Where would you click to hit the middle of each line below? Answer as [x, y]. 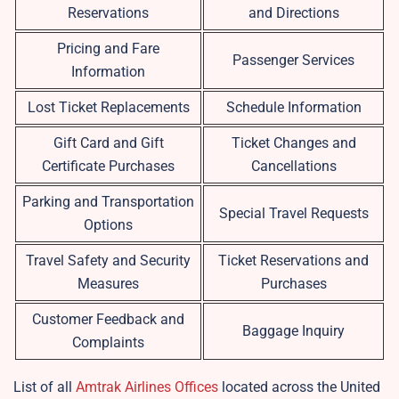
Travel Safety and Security [108, 261]
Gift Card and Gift [108, 143]
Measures [108, 284]
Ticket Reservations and [293, 261]
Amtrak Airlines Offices [147, 387]
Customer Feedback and [108, 320]
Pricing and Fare [108, 49]
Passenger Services [293, 61]
